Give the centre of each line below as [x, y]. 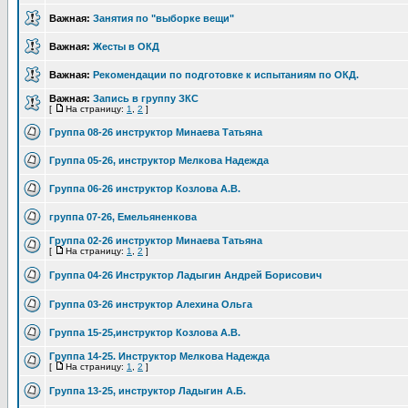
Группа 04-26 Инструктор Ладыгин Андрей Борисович [185, 275]
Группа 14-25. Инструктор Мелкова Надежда [159, 356]
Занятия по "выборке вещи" [163, 18]
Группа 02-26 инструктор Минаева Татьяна [156, 240]
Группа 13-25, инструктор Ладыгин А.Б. [148, 391]
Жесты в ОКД [126, 46]
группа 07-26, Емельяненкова [123, 217]
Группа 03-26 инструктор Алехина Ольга [151, 304]
